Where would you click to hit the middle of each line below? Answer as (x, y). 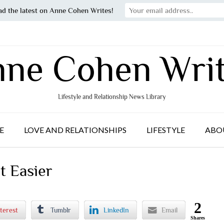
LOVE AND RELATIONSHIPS (75, 130)
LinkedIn (116, 210)
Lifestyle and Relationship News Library (112, 97)
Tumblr (61, 210)
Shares (198, 217)
